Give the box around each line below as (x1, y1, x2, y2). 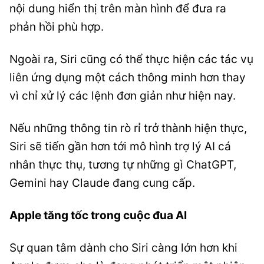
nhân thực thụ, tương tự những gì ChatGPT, (9, 158, 236, 171)
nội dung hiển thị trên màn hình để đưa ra (9, 2, 226, 15)
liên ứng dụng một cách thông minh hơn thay (9, 71, 246, 84)
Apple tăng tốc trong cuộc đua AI (9, 209, 187, 222)
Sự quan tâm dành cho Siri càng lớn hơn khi (9, 241, 237, 255)
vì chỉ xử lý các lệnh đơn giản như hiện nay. (9, 89, 236, 103)
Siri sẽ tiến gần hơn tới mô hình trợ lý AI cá (9, 140, 231, 153)
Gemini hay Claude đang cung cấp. (9, 176, 195, 190)
